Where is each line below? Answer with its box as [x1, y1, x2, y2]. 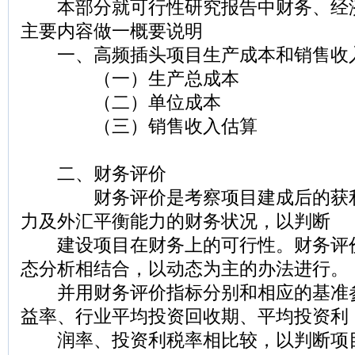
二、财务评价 [21, 164, 166, 184]
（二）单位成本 [21, 93, 221, 113]
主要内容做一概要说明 [21, 21, 203, 41]
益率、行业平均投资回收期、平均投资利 [21, 307, 349, 326]
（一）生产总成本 [21, 69, 239, 89]
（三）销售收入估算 [21, 116, 258, 136]
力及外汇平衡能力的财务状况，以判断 [21, 212, 330, 231]
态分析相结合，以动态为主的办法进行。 [21, 259, 349, 279]
